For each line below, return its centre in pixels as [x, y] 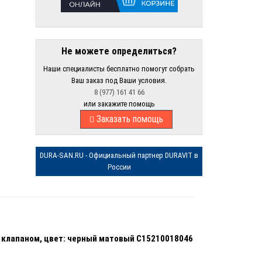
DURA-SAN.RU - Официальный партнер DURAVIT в [119, 155]
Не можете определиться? [119, 51]
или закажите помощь [119, 104]
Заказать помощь [129, 119]
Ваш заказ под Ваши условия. [119, 80]
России [119, 167]
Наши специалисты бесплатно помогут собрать [119, 68]
